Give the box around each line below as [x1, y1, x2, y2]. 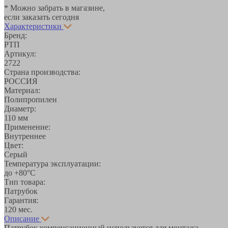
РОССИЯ [4, 76, 38, 85]
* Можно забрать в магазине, [4, 3, 105, 12]
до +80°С [4, 168, 36, 177]
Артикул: [4, 49, 36, 58]
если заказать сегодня [4, 12, 79, 21]
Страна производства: [4, 67, 80, 76]
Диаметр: [4, 104, 36, 113]
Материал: [4, 85, 40, 95]
